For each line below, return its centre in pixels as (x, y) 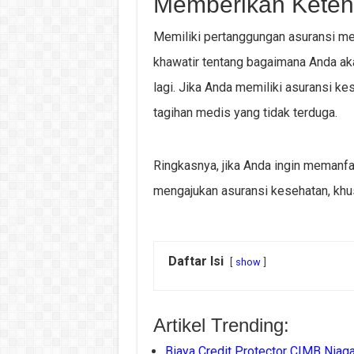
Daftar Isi (196, 261)
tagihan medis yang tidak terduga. (245, 113)
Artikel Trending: (221, 325)
